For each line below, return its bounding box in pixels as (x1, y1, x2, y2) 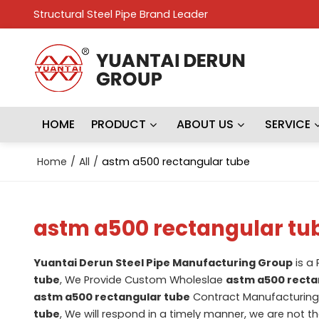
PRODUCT (91, 116, 147, 132)
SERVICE (264, 116, 310, 132)
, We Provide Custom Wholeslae (59, 272, 226, 287)
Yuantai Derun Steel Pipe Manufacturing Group (33, 255, 293, 270)
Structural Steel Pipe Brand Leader (33, 7, 208, 21)
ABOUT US (177, 116, 234, 132)
